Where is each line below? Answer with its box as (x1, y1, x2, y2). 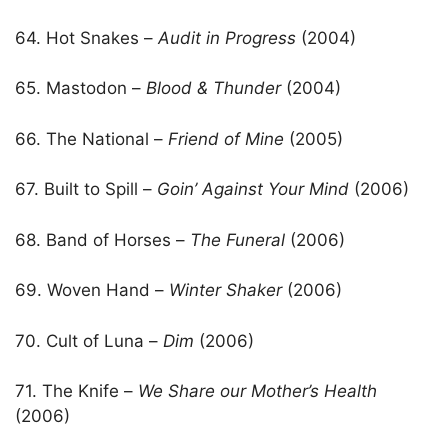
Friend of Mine (163, 128, 289, 149)
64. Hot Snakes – (15, 27, 153, 48)
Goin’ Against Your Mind (152, 179, 354, 200)
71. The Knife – (15, 381, 138, 402)
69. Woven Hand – (15, 280, 164, 301)
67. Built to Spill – (15, 179, 152, 200)
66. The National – (15, 128, 163, 149)
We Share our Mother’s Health (138, 381, 377, 402)
